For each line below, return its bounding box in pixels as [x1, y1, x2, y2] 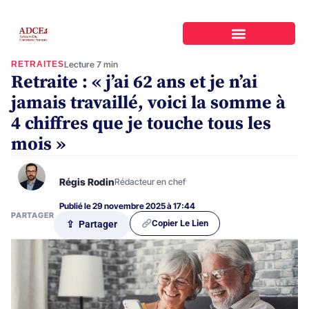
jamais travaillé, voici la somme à [11, 91, 286, 114]
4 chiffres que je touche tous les [11, 112, 271, 135]
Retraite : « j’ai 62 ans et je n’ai [11, 70, 257, 94]
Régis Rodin [59, 175, 114, 188]
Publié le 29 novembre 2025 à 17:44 [59, 200, 195, 211]
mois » [11, 132, 66, 156]
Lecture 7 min [64, 59, 118, 70]
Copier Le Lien [151, 217, 208, 228]
